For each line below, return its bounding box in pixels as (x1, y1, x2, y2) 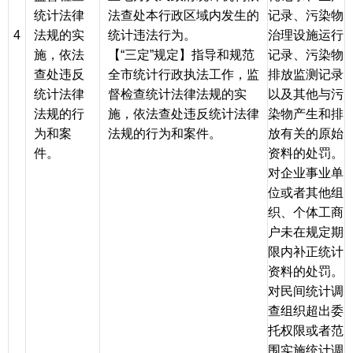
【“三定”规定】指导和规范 (108, 48, 255, 62)
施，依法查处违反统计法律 (108, 107, 259, 121)
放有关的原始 (268, 127, 344, 141)
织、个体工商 (268, 206, 344, 220)
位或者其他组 (268, 186, 344, 200)
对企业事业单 (268, 166, 344, 180)
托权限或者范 (268, 324, 344, 338)
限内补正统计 (268, 245, 344, 259)
